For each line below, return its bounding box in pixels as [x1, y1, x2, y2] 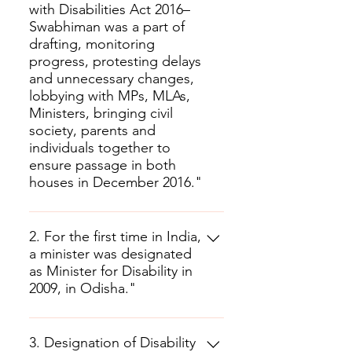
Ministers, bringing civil [29, 104, 173, 122]
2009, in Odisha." [29, 280, 136, 297]
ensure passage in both [29, 156, 176, 174]
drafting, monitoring [29, 35, 155, 53]
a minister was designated [29, 245, 192, 262]
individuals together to [29, 139, 170, 156]
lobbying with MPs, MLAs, [29, 87, 190, 104]
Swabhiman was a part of [29, 18, 185, 35]
